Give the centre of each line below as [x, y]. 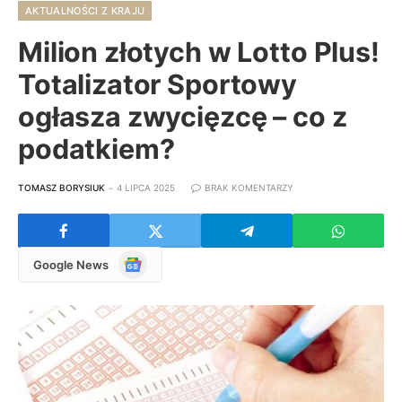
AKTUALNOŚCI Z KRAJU [85, 11]
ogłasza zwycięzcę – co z [183, 117]
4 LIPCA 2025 [146, 188]
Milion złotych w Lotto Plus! [199, 52]
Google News [71, 264]
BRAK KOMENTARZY [249, 188]
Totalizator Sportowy [157, 85]
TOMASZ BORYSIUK [61, 188]
